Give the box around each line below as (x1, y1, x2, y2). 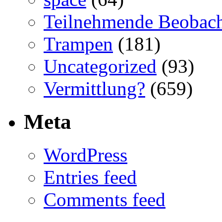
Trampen (44, 33, 113, 55)
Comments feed (44, 189, 166, 211)
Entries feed (44, 166, 137, 188)
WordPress (44, 144, 127, 166)
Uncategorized (44, 55, 157, 77)
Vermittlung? (44, 78, 145, 100)
